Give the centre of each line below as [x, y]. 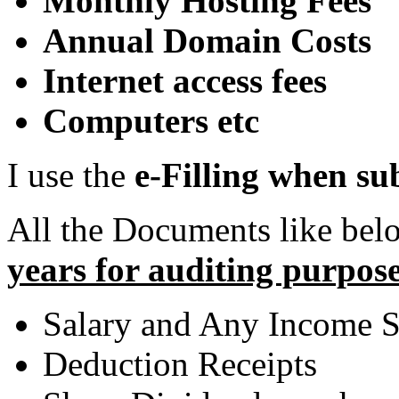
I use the [71, 175]
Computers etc [151, 120]
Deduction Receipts [180, 363]
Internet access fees [185, 80]
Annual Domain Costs [207, 40]
